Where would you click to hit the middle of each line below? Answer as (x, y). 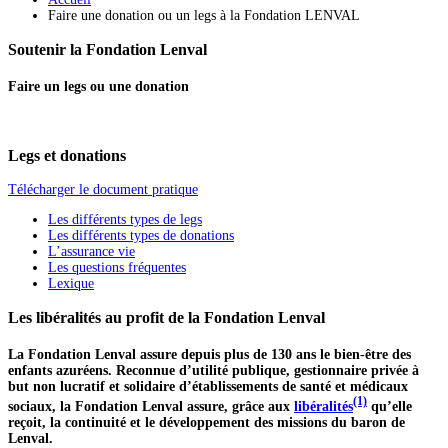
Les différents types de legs (125, 220)
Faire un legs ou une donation (98, 86)
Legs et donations (67, 155)
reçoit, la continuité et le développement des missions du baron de (206, 422)
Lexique (71, 284)
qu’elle (389, 406)
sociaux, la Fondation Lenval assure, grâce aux (151, 406)
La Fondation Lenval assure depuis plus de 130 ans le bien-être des (209, 355)
